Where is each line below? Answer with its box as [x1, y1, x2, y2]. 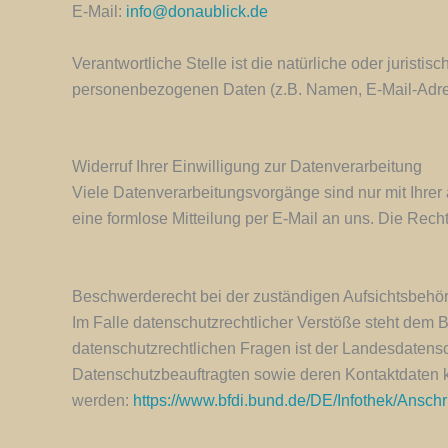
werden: [72, 391, 133, 409]
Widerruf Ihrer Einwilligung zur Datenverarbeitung [72, 158, 422, 176]
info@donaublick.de [126, 3, 268, 21]
